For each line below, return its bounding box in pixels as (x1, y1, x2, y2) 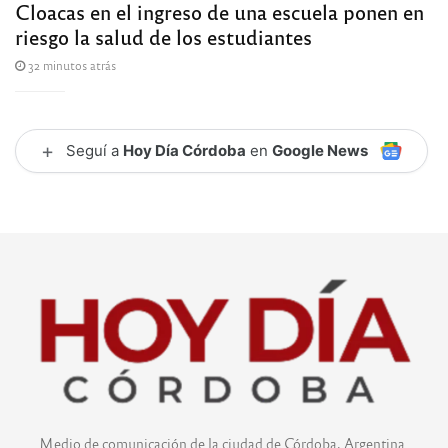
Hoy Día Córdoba (123, 141, 246, 161)
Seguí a (66, 141, 123, 161)
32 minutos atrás (25, 57, 116, 74)
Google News (272, 141, 368, 161)
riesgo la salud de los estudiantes (15, 23, 312, 51)
